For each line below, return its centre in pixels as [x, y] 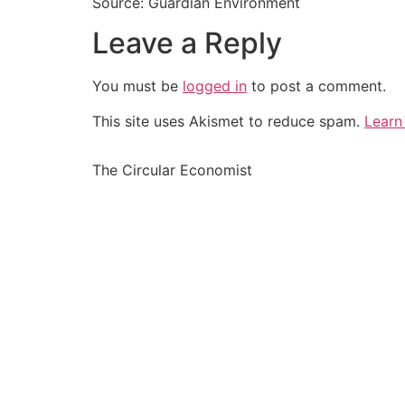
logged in [215, 86]
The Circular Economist [172, 170]
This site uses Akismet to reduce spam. [228, 121]
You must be [137, 86]
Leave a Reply [187, 43]
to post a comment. [316, 86]
